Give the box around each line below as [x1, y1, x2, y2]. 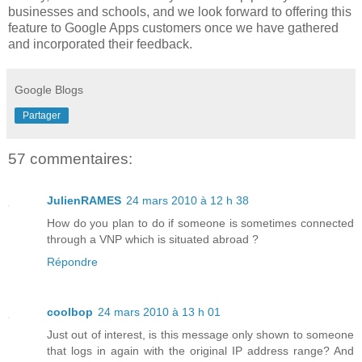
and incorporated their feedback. [8, 37, 192, 52]
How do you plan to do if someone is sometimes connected [47, 217, 354, 230]
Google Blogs [15, 83, 83, 97]
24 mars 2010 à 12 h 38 [126, 194, 249, 208]
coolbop [47, 305, 93, 319]
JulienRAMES [47, 194, 121, 208]
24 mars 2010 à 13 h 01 [98, 305, 221, 319]
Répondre [47, 255, 98, 269]
